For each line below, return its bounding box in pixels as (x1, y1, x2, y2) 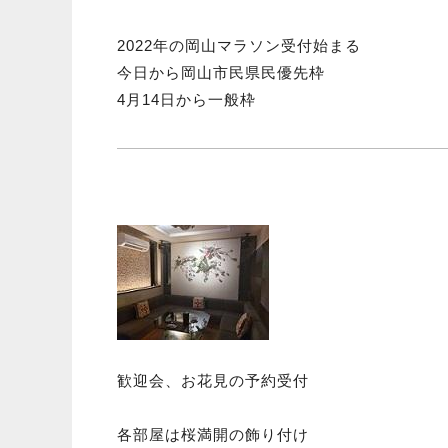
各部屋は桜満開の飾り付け (117, 426, 309, 444)
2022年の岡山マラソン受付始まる (117, 37, 361, 55)
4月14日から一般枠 (117, 91, 256, 109)
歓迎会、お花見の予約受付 (117, 372, 309, 390)
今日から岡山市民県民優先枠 (117, 64, 325, 82)
